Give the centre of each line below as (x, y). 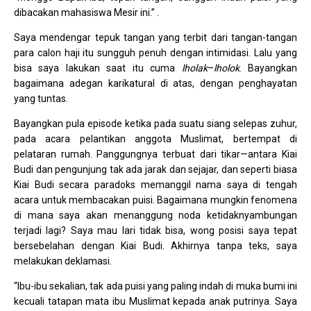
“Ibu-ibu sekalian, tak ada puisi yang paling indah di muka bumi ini (155, 286)
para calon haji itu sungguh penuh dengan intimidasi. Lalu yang (155, 53)
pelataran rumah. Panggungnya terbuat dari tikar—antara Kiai (155, 154)
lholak (194, 68)
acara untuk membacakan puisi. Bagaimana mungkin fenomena (155, 200)
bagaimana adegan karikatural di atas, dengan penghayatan (155, 84)
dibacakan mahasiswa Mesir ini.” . (86, 13)
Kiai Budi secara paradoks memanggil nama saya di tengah (155, 185)
